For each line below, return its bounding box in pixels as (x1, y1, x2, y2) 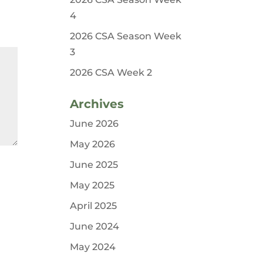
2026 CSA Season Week (70, 31, 182, 42)
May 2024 (70, 241, 116, 252)
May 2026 (70, 139, 116, 150)
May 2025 (70, 180, 115, 191)
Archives (70, 97, 124, 111)
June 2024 (70, 221, 120, 232)
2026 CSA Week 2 (70, 67, 153, 78)
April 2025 (70, 200, 117, 211)
